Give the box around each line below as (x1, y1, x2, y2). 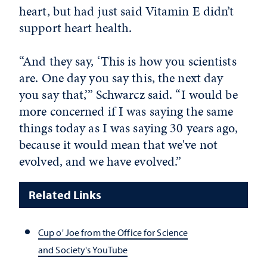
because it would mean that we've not (19, 135, 218, 154)
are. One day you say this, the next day (19, 69, 223, 87)
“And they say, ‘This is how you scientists (19, 52, 237, 70)
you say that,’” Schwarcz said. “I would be (19, 85, 238, 104)
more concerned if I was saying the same (19, 102, 234, 120)
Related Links (29, 187, 102, 202)
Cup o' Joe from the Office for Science (38, 226, 188, 239)
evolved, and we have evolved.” (19, 152, 182, 170)
